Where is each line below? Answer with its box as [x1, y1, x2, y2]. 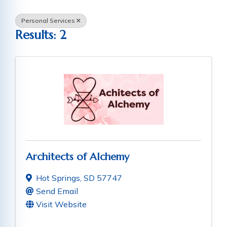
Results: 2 [15, 27, 66, 43]
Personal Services [21, 17, 75, 25]
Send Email [36, 186, 78, 197]
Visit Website [36, 199, 87, 210]
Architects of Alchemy [26, 150, 129, 164]
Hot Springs [36, 173, 80, 183]
